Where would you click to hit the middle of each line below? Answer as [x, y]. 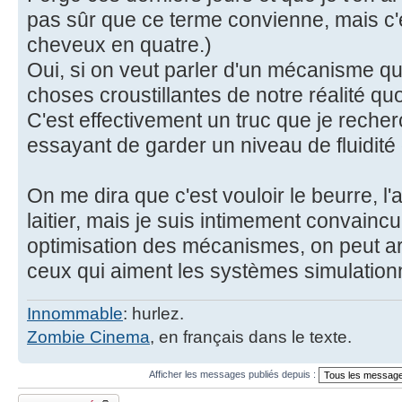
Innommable [75, 313]
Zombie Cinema [88, 336]
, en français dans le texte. [251, 336]
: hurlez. [153, 313]
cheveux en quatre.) [119, 45]
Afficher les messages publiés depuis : [233, 374]
